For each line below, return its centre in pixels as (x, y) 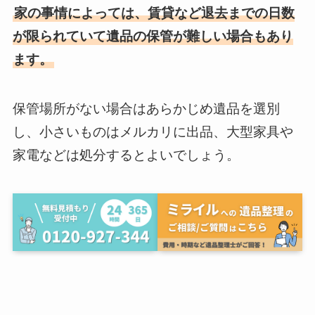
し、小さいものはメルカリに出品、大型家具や (153, 132)
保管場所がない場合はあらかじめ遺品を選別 (146, 109)
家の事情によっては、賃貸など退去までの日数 (154, 13)
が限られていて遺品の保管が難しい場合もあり (153, 36)
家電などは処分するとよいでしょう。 (126, 155)
